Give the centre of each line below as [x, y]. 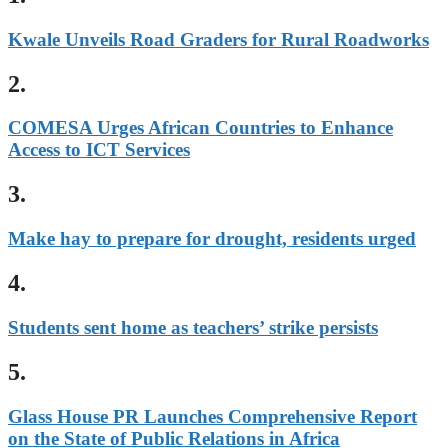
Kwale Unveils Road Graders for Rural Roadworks [218, 39]
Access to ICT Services [99, 150]
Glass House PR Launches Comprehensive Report [212, 416]
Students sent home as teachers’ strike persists [193, 328]
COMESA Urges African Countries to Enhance [200, 128]
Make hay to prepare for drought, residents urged [212, 239]
